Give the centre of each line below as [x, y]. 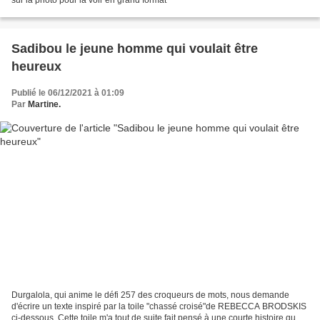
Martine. [44, 104]
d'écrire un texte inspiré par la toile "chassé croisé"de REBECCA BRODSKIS [159, 307]
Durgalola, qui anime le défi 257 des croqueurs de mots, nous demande [150, 295]
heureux [36, 66]
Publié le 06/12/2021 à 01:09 [68, 92]
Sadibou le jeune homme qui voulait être [135, 48]
